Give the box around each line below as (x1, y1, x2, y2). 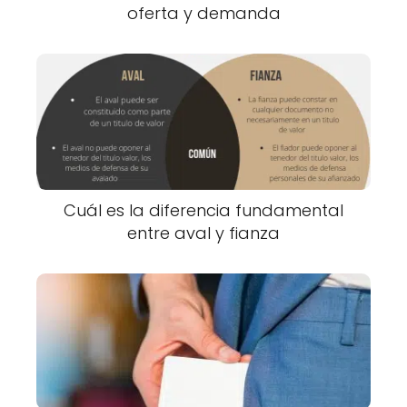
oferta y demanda (126, 2, 281, 25)
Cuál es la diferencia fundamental (64, 199, 343, 223)
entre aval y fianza (127, 222, 280, 245)
